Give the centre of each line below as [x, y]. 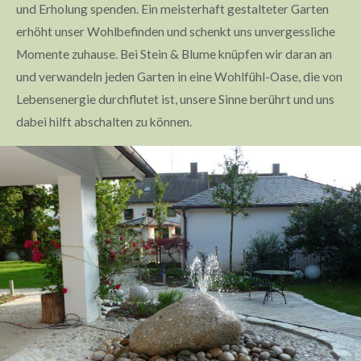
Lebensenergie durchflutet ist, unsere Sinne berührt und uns [175, 99]
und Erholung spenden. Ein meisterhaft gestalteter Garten [172, 9]
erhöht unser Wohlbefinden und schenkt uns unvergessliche [176, 31]
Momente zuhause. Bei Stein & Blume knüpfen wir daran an [174, 54]
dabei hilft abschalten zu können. [104, 122]
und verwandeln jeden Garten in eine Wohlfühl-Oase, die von [179, 77]
